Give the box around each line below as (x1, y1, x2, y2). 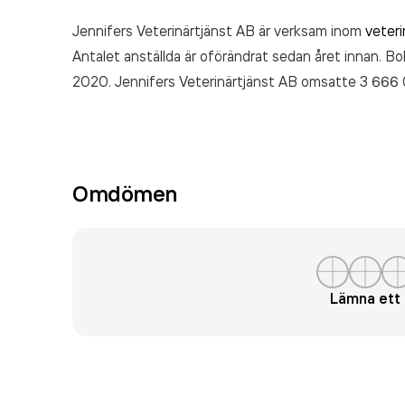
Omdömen (72, 180, 177, 207)
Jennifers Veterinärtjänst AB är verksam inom (72, 22, 365, 40)
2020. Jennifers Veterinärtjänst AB (72, 72, 301, 90)
